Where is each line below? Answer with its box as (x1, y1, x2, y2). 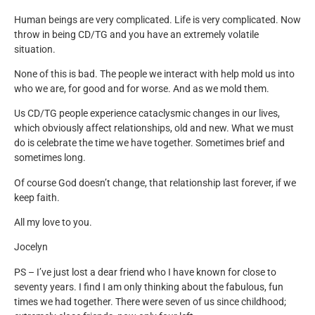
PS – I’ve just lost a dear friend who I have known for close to (14, 266, 276, 278)
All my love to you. (14, 217, 92, 229)
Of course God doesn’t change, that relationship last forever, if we (14, 176, 296, 189)
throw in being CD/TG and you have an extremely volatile (14, 28, 259, 41)
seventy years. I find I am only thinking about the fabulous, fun (14, 281, 283, 293)
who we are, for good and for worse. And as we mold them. (14, 82, 269, 95)
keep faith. (14, 191, 60, 204)
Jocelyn (14, 241, 48, 254)
